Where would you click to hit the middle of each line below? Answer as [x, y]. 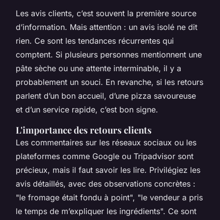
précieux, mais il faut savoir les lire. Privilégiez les [108, 170]
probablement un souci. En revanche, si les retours [110, 82]
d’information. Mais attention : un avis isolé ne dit [107, 27]
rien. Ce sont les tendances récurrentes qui [95, 41]
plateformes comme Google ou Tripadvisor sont [105, 156]
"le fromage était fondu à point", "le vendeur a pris [109, 198]
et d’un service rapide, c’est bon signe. [87, 110]
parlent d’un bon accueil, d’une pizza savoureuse [106, 96]
